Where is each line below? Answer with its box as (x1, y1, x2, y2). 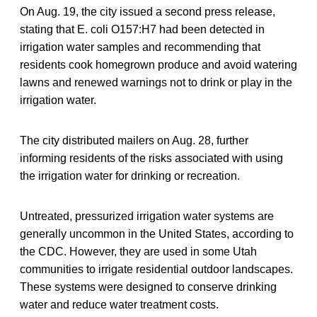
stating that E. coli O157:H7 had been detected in (20, 23, 265, 35)
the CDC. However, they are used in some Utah (20, 245, 257, 258)
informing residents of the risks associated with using (20, 151, 283, 164)
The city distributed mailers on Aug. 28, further (20, 134, 248, 146)
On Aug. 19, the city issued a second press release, (20, 5, 275, 18)
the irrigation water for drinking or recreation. (20, 169, 240, 182)
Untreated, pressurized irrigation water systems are (20, 209, 274, 222)
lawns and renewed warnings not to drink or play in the (20, 76, 292, 88)
